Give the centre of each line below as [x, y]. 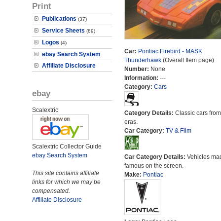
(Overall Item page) [187, 60]
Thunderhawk [143, 60]
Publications [59, 19]
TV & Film [178, 131]
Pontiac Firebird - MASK [170, 51]
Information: [142, 78]
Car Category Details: [155, 157]
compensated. [51, 191]
